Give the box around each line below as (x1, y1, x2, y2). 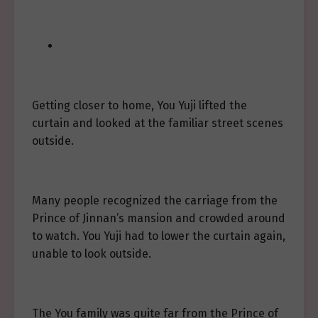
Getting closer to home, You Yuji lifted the (32, 99, 247, 113)
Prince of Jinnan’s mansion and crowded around (32, 212, 285, 226)
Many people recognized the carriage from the (32, 194, 278, 208)
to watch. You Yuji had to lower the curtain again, (32, 229, 285, 243)
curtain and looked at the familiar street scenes (32, 116, 283, 131)
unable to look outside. (32, 247, 151, 261)
